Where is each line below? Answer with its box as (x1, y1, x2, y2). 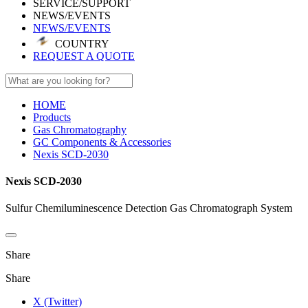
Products (33, 111, 71, 123)
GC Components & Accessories (33, 135, 171, 148)
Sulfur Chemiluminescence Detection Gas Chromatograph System (5, 202, 292, 214)
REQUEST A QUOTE (33, 49, 135, 62)
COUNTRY (52, 37, 109, 49)
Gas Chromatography (33, 123, 126, 135)
